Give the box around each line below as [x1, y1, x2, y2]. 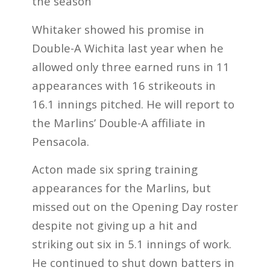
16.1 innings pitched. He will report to [31, 96, 234, 111]
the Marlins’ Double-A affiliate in [31, 115, 206, 130]
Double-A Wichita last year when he [31, 40, 224, 55]
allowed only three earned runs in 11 [31, 58, 230, 74]
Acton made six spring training [31, 162, 198, 177]
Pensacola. [31, 133, 89, 149]
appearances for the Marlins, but [31, 180, 211, 196]
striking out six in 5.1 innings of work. [31, 236, 231, 252]
